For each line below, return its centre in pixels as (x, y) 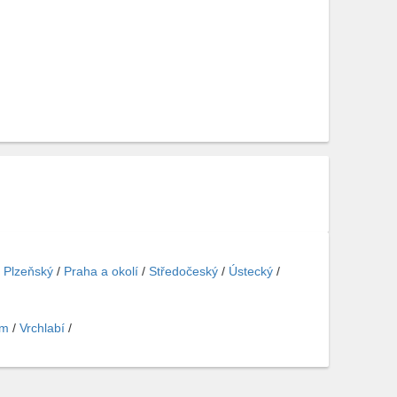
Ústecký (251, 271)
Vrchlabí (42, 328)
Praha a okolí (101, 271)
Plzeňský (28, 271)
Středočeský (183, 271)
